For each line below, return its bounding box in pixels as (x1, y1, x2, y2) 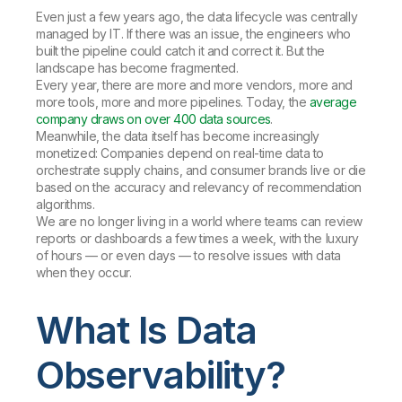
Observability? (36, 352, 285, 398)
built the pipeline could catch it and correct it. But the (36, 43, 326, 59)
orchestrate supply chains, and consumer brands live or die (36, 162, 366, 179)
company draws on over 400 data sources (36, 111, 271, 127)
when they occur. (36, 265, 132, 281)
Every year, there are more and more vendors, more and (36, 77, 353, 93)
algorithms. (36, 197, 95, 213)
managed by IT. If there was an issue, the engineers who (36, 26, 351, 42)
